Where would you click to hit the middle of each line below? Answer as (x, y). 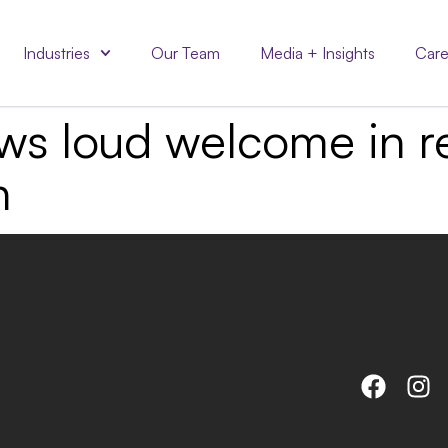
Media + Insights (318, 53)
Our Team (186, 53)
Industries (57, 53)
